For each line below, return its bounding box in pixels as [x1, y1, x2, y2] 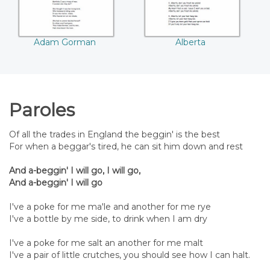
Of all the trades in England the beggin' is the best [9, 128, 220, 140]
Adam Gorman [33, 36, 96, 48]
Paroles [9, 98, 75, 121]
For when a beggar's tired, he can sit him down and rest [9, 140, 243, 152]
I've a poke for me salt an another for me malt [9, 237, 203, 248]
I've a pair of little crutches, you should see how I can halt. [9, 249, 250, 260]
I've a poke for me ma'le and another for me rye [9, 201, 211, 212]
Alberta [175, 36, 206, 48]
